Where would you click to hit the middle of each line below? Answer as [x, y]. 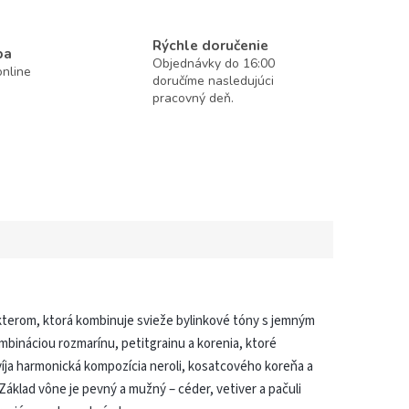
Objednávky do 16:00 [214, 63]
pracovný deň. [194, 98]
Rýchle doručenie [211, 45]
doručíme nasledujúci [214, 80]
